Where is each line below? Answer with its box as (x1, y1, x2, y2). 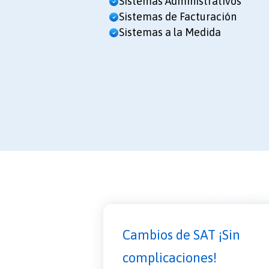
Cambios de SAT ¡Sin (122, 226, 240, 243)
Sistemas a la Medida (119, 26, 221, 39)
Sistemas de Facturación (119, 10, 237, 23)
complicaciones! (122, 249, 217, 265)
